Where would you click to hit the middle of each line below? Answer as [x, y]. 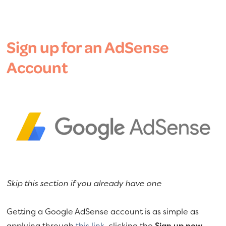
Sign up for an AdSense [88, 47]
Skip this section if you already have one [84, 183]
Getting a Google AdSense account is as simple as [103, 211]
